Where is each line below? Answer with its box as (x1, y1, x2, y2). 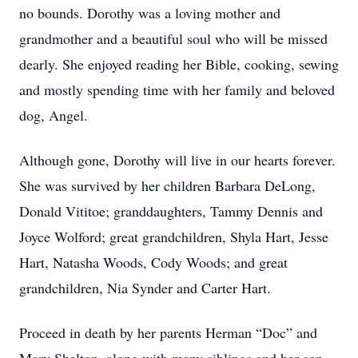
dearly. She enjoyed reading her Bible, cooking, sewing (19, 54, 339, 74)
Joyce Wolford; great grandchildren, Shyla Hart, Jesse (19, 227, 328, 246)
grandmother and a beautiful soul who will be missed (19, 29, 328, 48)
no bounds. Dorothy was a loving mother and (19, 3, 280, 22)
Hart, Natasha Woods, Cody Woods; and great (19, 253, 288, 272)
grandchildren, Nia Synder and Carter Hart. (19, 278, 271, 297)
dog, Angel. (19, 105, 88, 125)
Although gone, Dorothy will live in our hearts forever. (19, 150, 336, 169)
